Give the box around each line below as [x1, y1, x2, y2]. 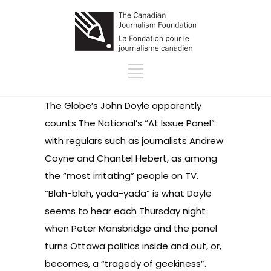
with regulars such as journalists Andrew [45, 134, 223, 147]
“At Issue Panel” [145, 117, 215, 129]
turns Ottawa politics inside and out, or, [45, 240, 221, 252]
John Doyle [100, 99, 149, 112]
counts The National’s [45, 117, 145, 129]
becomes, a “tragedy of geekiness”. [45, 257, 209, 270]
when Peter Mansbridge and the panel [45, 222, 217, 235]
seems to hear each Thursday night [45, 204, 206, 217]
